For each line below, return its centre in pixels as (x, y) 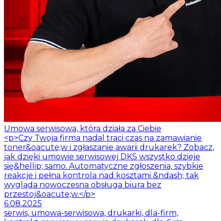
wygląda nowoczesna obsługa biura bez (83, 184)
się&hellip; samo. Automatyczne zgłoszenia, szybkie (104, 166)
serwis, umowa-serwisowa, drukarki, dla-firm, (91, 213)
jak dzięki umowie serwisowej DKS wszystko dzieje (102, 156)
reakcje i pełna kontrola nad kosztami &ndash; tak (101, 175)
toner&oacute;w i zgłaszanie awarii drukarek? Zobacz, (109, 147)
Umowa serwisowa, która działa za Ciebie (83, 128)
